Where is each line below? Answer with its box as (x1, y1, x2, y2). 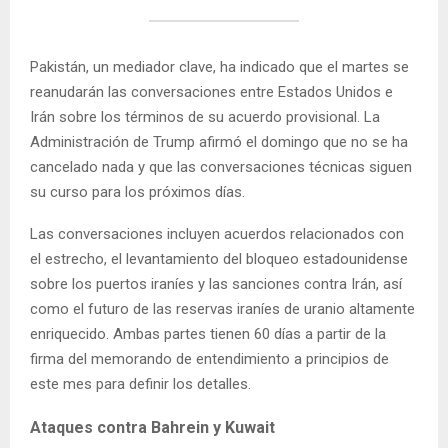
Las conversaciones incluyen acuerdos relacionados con (30, 224, 404, 243)
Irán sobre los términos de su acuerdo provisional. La (30, 107, 380, 126)
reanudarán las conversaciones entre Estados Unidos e (30, 82, 393, 101)
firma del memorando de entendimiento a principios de (30, 349, 389, 368)
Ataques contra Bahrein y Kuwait (30, 417, 275, 437)
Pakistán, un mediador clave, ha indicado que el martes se (30, 57, 409, 76)
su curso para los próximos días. (30, 182, 245, 201)
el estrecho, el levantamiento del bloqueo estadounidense (30, 249, 408, 268)
